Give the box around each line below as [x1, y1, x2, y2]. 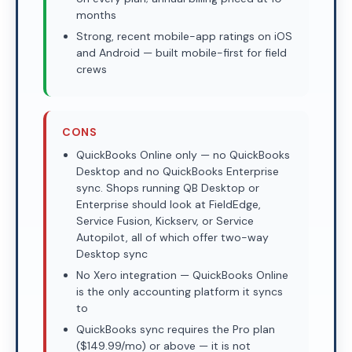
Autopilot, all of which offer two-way [76, 230, 269, 244]
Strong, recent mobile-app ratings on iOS [76, 29, 292, 43]
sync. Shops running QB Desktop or [76, 181, 259, 195]
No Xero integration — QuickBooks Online [76, 268, 288, 282]
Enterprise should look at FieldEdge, [76, 197, 261, 211]
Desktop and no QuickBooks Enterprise [76, 164, 279, 178]
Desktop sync [76, 247, 148, 261]
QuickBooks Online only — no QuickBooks [76, 148, 290, 162]
